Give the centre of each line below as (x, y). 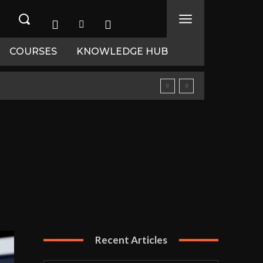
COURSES (33, 51)
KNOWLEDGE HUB (122, 51)
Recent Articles (131, 240)
